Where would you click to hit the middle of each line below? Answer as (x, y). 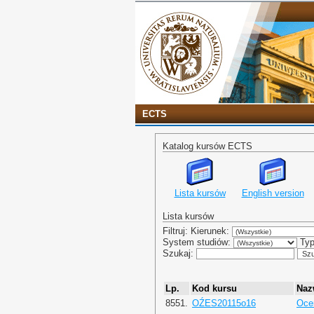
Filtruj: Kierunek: (197, 231)
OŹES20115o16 (224, 303)
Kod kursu (214, 288)
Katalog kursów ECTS (207, 146)
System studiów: (198, 242)
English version (273, 193)
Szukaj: (179, 253)
